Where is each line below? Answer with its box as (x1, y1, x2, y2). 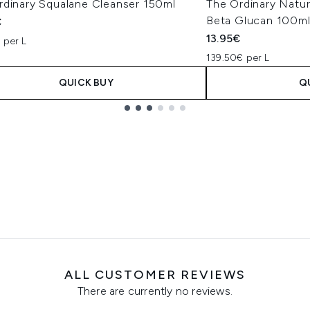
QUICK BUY (59, 77, 113, 89)
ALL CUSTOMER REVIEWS (64, 267, 246, 282)
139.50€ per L (206, 52, 270, 64)
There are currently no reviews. (77, 284, 233, 298)
